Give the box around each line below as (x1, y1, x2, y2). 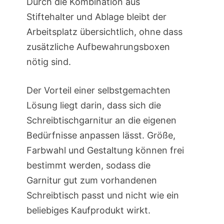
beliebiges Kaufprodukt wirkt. (26, 205, 150, 216)
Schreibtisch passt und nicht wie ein (26, 190, 179, 201)
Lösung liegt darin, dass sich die (26, 100, 161, 111)
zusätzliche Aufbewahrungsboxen (26, 41, 170, 52)
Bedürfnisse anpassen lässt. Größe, (26, 130, 175, 141)
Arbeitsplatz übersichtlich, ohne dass (26, 26, 182, 37)
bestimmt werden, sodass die (26, 160, 150, 171)
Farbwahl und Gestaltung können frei (26, 145, 184, 156)
